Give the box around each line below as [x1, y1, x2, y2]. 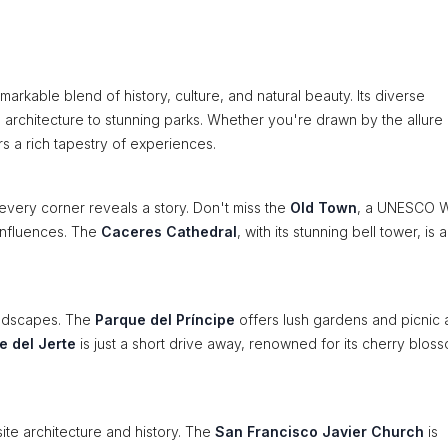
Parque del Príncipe [95, 311, 235, 328]
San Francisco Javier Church [215, 423, 424, 440]
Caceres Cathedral [101, 223, 237, 240]
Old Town [290, 199, 357, 216]
